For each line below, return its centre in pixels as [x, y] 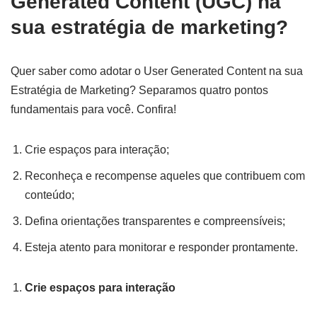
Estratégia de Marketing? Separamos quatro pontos [139, 91]
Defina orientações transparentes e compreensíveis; [155, 221]
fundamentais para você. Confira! [93, 110]
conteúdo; [50, 195]
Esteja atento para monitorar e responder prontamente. [161, 248]
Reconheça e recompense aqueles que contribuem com [165, 176]
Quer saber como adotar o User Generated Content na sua [157, 71]
